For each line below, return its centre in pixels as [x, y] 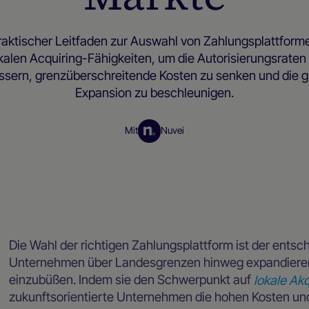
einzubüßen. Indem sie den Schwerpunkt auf [132, 280]
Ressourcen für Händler [150, 157]
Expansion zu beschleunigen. [154, 93]
